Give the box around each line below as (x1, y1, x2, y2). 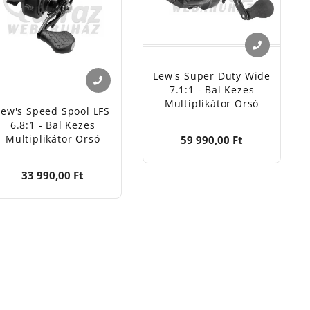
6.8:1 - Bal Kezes (10, 118, 95, 132)
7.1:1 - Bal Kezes (169, 82, 255, 96)
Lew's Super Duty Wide (153, 69, 271, 82)
